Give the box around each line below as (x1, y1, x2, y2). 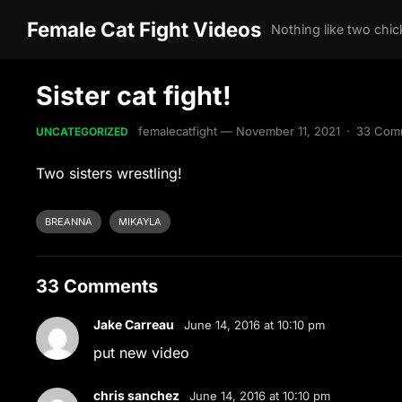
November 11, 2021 (236, 124, 341, 138)
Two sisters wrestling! (36, 164, 183, 182)
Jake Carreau (93, 317, 175, 332)
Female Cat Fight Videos (27, 17, 262, 41)
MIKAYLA (118, 215, 162, 228)
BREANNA (45, 215, 93, 228)
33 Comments (36, 275, 159, 297)
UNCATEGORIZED (36, 125, 129, 138)
